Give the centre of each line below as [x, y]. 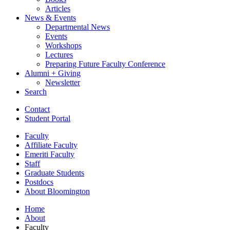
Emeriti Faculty [50, 154]
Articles [58, 8]
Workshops [63, 45]
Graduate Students [54, 172]
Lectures [59, 54]
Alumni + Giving [53, 73]
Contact [37, 109]
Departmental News [78, 27]
